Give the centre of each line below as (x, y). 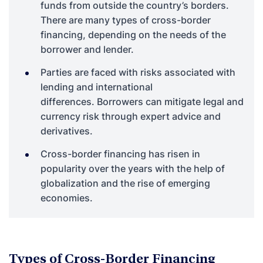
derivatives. (67, 131)
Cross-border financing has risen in (120, 154)
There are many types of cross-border (126, 20)
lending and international (97, 87)
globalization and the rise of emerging (125, 183)
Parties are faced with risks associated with (138, 72)
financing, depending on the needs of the (133, 34)
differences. (69, 101)
